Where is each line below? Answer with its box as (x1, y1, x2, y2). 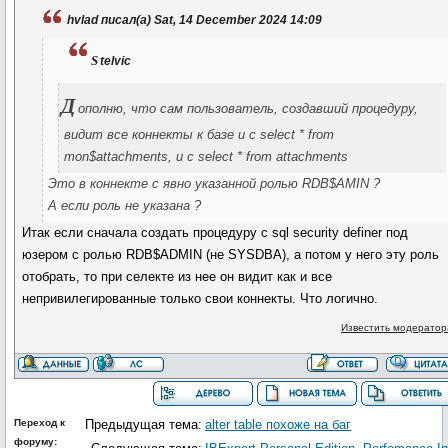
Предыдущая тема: (85, 417, 202, 432)
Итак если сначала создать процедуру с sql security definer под (22, 225, 409, 240)
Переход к (14, 417, 65, 428)
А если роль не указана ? (48, 198, 202, 213)
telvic (99, 54, 131, 68)
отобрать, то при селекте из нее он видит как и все (22, 269, 333, 284)
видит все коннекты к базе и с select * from (64, 127, 335, 142)
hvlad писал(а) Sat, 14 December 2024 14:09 (67, 13, 323, 27)
